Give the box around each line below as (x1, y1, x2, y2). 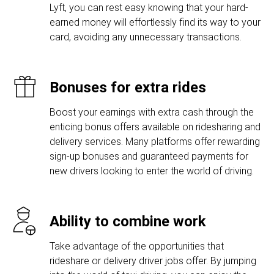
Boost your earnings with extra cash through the (50, 106, 254, 118)
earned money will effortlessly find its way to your (50, 17, 261, 28)
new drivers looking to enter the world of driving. (50, 165, 254, 177)
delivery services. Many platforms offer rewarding (50, 136, 260, 147)
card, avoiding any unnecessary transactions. (50, 31, 242, 43)
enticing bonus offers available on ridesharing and (50, 121, 261, 133)
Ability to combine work (50, 213, 206, 230)
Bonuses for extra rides (50, 79, 206, 96)
